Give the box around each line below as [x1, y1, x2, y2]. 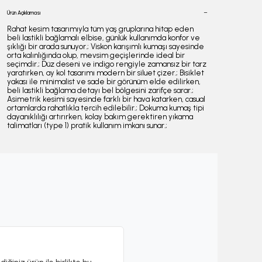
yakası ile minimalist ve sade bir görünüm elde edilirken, [7, 77, 201, 86]
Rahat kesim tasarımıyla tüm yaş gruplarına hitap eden [7, 24, 194, 33]
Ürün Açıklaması [7, 9, 40, 16]
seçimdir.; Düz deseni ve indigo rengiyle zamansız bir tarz [7, 59, 206, 68]
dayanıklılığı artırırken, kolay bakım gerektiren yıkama [7, 112, 193, 121]
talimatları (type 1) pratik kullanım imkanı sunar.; [7, 120, 167, 130]
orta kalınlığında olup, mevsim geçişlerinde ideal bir [7, 50, 185, 60]
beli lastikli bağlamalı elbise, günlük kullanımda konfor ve [7, 33, 200, 42]
